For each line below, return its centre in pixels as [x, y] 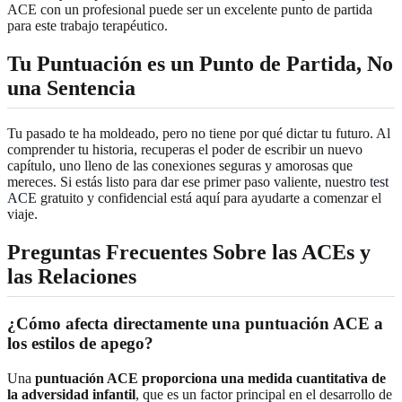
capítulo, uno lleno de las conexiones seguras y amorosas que [180, 166]
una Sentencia [71, 88]
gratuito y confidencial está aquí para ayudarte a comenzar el [209, 198]
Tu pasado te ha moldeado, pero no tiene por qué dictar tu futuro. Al [199, 134]
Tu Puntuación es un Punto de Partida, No [200, 64]
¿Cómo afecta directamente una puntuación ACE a [195, 324]
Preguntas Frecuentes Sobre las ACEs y [189, 253]
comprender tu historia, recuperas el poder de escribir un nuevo [185, 150]
